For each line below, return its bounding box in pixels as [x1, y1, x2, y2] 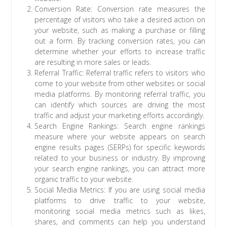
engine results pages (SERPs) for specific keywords [34, 142, 205, 152]
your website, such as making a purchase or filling [34, 25, 205, 35]
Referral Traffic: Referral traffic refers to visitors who [34, 67, 205, 78]
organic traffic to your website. [34, 174, 134, 184]
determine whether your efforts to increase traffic [34, 46, 205, 56]
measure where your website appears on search [34, 131, 205, 141]
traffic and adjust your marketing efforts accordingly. [34, 110, 205, 120]
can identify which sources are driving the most [34, 99, 205, 109]
